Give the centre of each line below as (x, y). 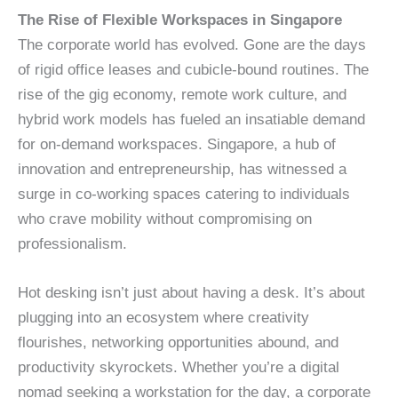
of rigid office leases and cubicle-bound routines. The (193, 70)
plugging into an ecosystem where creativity (163, 318)
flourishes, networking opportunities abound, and (178, 343)
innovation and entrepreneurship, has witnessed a (182, 170)
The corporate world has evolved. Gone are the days (192, 45)
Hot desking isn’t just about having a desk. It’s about (191, 293)
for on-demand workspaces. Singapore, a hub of (177, 145)
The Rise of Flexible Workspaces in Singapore (180, 20)
